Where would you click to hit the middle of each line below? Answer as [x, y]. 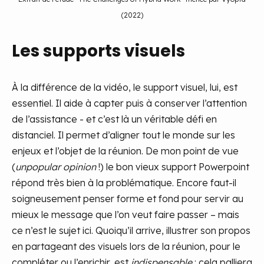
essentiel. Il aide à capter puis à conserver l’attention [129, 103]
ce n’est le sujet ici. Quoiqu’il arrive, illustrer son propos [131, 230]
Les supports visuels [98, 51]
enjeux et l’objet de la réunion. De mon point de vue [125, 151]
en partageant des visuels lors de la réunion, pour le [126, 246]
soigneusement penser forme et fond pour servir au [128, 198]
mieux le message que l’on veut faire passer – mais [126, 214]
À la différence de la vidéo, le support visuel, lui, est [125, 87]
